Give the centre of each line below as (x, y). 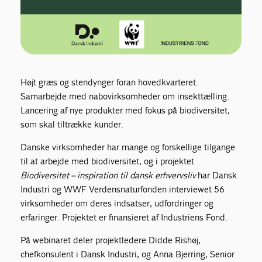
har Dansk (217, 175)
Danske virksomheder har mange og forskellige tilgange (128, 147)
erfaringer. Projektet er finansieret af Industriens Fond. (124, 217)
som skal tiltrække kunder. (73, 124)
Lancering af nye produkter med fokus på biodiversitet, (125, 110)
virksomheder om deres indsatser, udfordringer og (117, 203)
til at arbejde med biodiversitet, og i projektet (108, 161)
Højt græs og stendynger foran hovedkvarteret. (110, 82)
